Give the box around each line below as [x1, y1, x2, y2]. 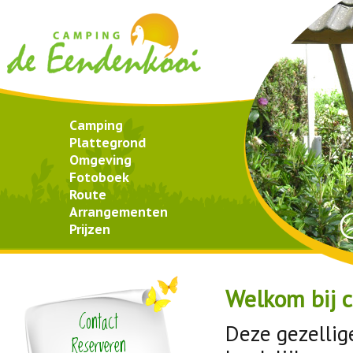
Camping [69, 117, 123, 133]
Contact [79, 307, 118, 339]
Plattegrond [69, 135, 147, 150]
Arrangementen [69, 204, 168, 220]
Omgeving [69, 152, 132, 168]
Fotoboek [69, 169, 129, 185]
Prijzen [69, 221, 110, 237]
